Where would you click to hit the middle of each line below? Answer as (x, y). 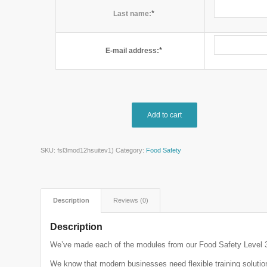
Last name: (132, 14)
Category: (131, 150)
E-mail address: (132, 51)
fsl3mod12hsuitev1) (86, 150)
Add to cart (165, 115)
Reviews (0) (131, 201)
